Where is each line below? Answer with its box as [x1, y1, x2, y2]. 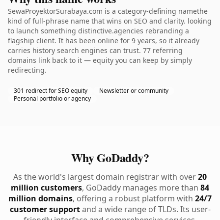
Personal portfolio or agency [14, 94, 91, 103]
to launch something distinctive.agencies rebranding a [8, 26, 189, 35]
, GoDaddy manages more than [82, 182, 200, 193]
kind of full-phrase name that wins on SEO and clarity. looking [8, 16, 212, 26]
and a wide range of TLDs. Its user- [80, 204, 211, 215]
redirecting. [8, 65, 47, 75]
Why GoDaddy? [71, 149, 149, 166]
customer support [9, 204, 80, 215]
